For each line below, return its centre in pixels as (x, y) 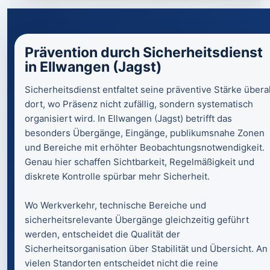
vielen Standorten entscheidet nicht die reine (121, 263)
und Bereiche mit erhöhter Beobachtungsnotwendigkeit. (145, 147)
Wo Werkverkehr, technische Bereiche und (115, 205)
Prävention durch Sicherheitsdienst (144, 52)
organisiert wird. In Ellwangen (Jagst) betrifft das (128, 118)
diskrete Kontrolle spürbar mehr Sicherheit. (117, 176)
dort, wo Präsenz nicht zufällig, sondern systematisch (139, 104)
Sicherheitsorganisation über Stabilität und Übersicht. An (146, 249)
